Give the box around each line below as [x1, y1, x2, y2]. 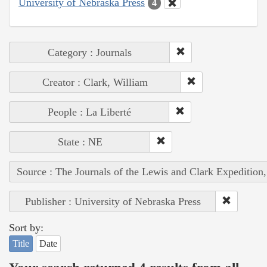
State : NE [57, 136, 103, 148]
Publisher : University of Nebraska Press [24, 195, 201, 208]
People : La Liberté [48, 106, 131, 119]
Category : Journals [48, 46, 132, 59]
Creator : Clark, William [42, 76, 148, 89]
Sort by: [9, 222, 44, 234]
